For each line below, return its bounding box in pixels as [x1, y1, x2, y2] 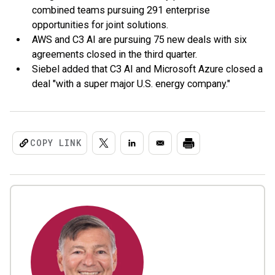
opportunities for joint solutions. [32, 19, 168, 31]
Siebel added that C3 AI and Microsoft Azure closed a [32, 63, 263, 75]
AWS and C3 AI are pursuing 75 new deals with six [32, 34, 247, 45]
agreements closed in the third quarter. [32, 48, 197, 60]
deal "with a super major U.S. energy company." [32, 78, 230, 90]
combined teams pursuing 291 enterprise [32, 4, 210, 16]
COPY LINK [30, 137, 82, 149]
